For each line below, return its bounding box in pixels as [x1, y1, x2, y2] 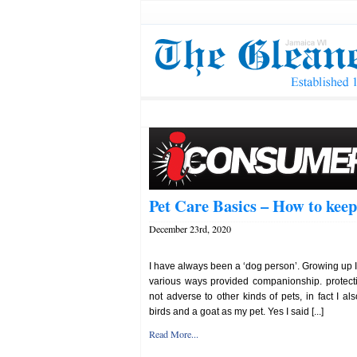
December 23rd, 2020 [149, 222, 231, 235]
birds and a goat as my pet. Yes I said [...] [149, 306, 324, 317]
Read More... [149, 328, 198, 340]
